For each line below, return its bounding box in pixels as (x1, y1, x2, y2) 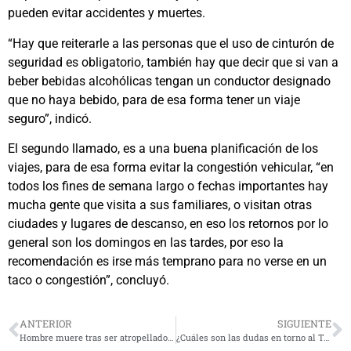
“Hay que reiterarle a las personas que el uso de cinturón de (8, 35, 334, 51)
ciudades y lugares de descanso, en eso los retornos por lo (8, 215, 328, 231)
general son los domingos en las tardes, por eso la (8, 234, 284, 250)
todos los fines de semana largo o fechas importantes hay (8, 178, 328, 194)
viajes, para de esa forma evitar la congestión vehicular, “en (8, 159, 334, 175)
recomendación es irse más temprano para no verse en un (8, 253, 327, 269)
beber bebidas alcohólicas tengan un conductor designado (8, 73, 331, 89)
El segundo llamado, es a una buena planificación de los (8, 140, 318, 156)
